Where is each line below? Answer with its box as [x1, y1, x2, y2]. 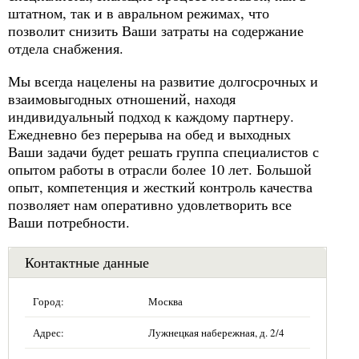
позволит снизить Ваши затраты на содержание [8, 21, 304, 41]
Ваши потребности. [8, 212, 130, 232]
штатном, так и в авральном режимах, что [8, 3, 269, 23]
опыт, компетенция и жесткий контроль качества [8, 176, 313, 196]
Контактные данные [25, 252, 149, 272]
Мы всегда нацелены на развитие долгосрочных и [8, 71, 318, 91]
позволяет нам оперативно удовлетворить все [8, 194, 292, 214]
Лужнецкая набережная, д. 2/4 [148, 325, 284, 340]
